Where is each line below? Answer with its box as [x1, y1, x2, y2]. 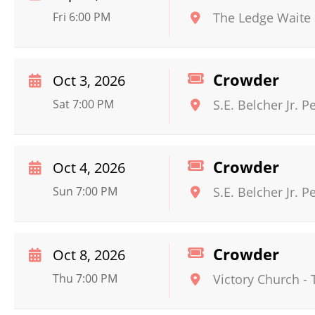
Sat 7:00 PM [53, 96, 114, 112]
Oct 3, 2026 [53, 71, 125, 90]
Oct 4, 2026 [53, 158, 125, 177]
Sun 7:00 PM [53, 184, 117, 199]
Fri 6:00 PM [53, 9, 110, 25]
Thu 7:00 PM [53, 271, 117, 286]
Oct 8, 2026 [53, 245, 125, 264]
